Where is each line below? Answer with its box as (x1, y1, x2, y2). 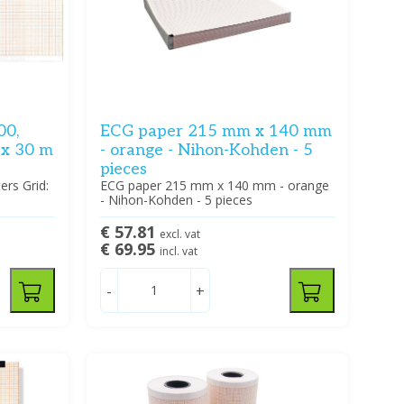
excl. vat (159, 225, 200, 242)
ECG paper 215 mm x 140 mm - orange (99, 176, 329, 194)
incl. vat (159, 243, 197, 259)
